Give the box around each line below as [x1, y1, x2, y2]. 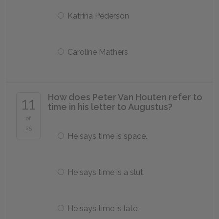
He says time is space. [67, 131, 147, 141]
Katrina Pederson [67, 11, 129, 21]
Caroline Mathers [67, 47, 128, 57]
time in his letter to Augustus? [48, 102, 173, 112]
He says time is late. [67, 204, 139, 213]
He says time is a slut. [67, 168, 145, 177]
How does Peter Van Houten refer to [48, 92, 202, 102]
